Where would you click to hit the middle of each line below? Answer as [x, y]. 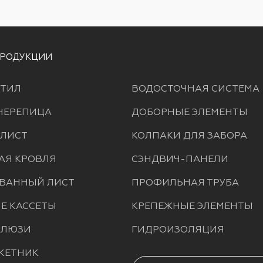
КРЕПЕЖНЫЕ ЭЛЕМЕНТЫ [192, 206]
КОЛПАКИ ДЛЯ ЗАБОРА [189, 135]
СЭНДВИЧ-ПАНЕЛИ [180, 159]
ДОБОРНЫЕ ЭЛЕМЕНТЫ [190, 112]
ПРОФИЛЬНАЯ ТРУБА [185, 182]
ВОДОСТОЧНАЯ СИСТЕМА [195, 88]
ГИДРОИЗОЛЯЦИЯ [178, 229]
